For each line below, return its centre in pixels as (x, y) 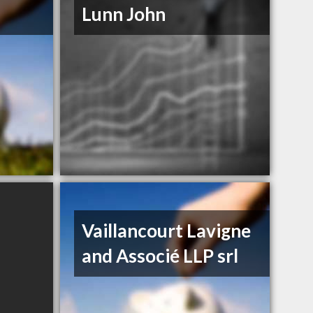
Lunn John (124, 14)
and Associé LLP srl (160, 256)
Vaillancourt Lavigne (167, 231)
